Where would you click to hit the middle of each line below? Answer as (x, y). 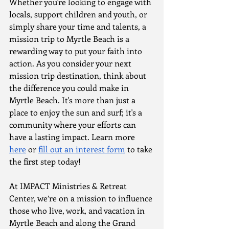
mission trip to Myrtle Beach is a (70, 39)
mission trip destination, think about (79, 75)
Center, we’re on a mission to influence (82, 198)
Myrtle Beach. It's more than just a (73, 100)
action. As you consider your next (71, 63)
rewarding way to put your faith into (77, 51)
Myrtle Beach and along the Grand (73, 223)
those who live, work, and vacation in (78, 210)
